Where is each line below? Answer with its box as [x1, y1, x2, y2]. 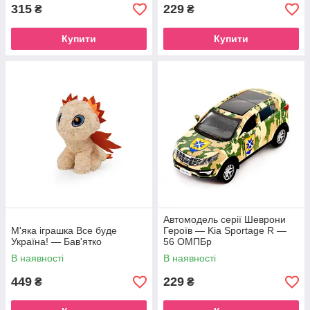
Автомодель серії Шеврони [163, 214, 286, 225]
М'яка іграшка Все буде [11, 225, 117, 236]
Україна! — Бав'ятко [11, 236, 102, 247]
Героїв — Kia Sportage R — [163, 225, 286, 236]
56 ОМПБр [163, 236, 212, 247]
